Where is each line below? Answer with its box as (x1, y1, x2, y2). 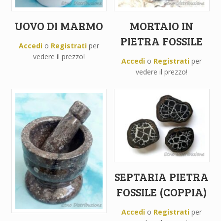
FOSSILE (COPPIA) (116, 184, 207, 200)
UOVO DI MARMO (14, 18, 103, 34)
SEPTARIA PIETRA (114, 169, 209, 184)
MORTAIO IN (130, 18, 194, 34)
